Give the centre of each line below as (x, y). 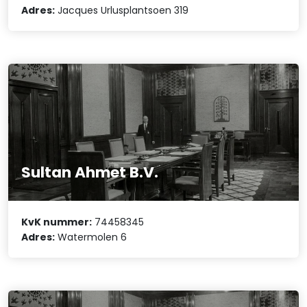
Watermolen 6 (91, 237)
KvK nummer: (57, 222)
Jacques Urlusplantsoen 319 (122, 11)
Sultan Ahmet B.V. (90, 173)
